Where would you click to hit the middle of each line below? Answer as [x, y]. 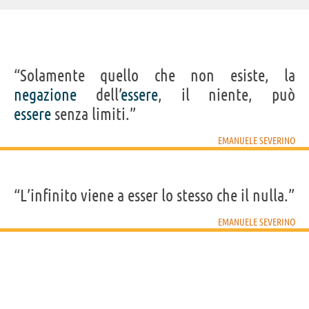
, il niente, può [226, 94]
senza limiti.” [93, 114]
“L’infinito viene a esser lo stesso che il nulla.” [154, 195]
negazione [45, 94]
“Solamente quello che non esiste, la [154, 75]
